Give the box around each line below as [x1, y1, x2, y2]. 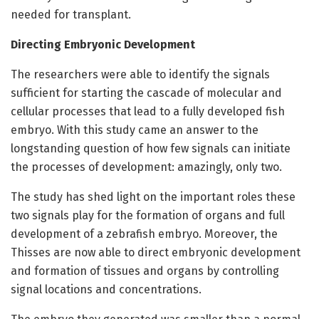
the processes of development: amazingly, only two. [11, 160, 282, 174]
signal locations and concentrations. [11, 283, 202, 297]
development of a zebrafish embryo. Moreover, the [11, 227, 278, 241]
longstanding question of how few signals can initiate [11, 142, 291, 156]
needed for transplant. [11, 8, 131, 22]
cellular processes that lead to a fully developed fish [11, 105, 285, 119]
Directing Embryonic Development [11, 38, 195, 52]
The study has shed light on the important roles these [11, 190, 296, 204]
